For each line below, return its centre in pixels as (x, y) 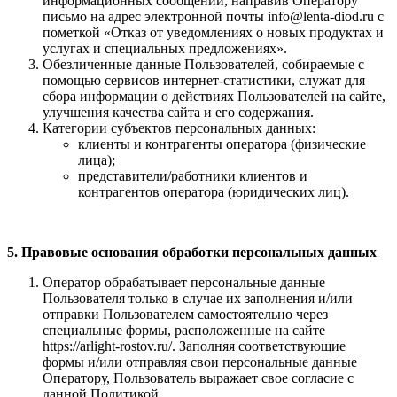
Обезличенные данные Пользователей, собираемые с (203, 64)
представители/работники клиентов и (193, 175)
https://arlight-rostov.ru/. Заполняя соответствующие (194, 346)
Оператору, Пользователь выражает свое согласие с (198, 378)
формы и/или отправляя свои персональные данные (200, 362)
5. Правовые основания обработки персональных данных (192, 252)
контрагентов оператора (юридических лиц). (214, 191)
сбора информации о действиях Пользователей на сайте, (214, 96)
